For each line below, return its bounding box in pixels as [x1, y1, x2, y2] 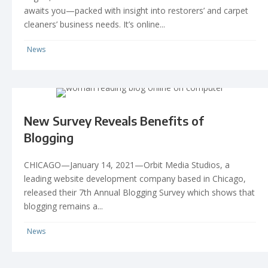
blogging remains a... [24, 200, 103, 212]
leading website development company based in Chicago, [24, 172, 246, 184]
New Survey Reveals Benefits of [24, 112, 204, 128]
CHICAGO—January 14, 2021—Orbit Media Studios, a [24, 159, 230, 170]
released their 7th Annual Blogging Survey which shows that [24, 186, 255, 198]
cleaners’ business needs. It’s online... [24, 18, 165, 30]
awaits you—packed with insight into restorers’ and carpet [24, 4, 248, 16]
